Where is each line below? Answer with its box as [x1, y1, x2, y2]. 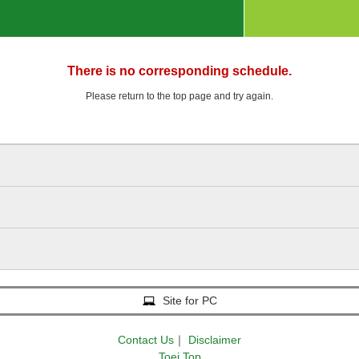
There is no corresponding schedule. [67, 64, 292, 78]
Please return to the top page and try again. [86, 91, 273, 102]
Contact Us [118, 333, 174, 346]
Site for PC [162, 294, 217, 307]
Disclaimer [188, 333, 241, 346]
